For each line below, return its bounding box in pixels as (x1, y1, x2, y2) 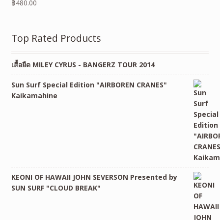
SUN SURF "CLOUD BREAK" (11, 183, 101, 192)
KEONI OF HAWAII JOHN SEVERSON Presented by (11, 172, 177, 182)
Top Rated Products (11, 31, 101, 45)
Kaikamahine (11, 90, 57, 100)
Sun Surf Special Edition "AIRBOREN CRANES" (11, 80, 167, 89)
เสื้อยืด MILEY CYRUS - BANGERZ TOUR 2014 (11, 60, 155, 70)
